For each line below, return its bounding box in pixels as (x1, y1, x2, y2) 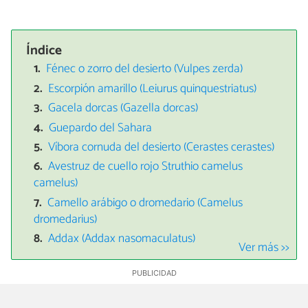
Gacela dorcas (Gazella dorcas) (48, 98, 199, 119)
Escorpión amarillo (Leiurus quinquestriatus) (48, 78, 257, 99)
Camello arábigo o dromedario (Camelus (47, 192, 243, 213)
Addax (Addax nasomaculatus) (48, 229, 196, 250)
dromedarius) (33, 209, 97, 230)
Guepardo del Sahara (49, 118, 153, 138)
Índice (26, 39, 63, 61)
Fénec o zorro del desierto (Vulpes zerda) (46, 59, 243, 80)
